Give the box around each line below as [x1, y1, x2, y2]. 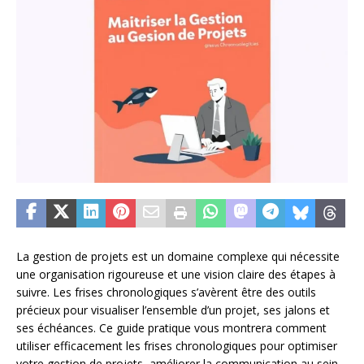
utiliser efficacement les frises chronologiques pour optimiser [16, 337, 337, 353]
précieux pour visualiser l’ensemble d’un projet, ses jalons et [16, 301, 330, 318]
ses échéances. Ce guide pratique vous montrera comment [16, 319, 327, 336]
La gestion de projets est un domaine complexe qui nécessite [16, 248, 340, 264]
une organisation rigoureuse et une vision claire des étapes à [16, 266, 336, 282]
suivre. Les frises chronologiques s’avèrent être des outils [16, 284, 316, 300]
